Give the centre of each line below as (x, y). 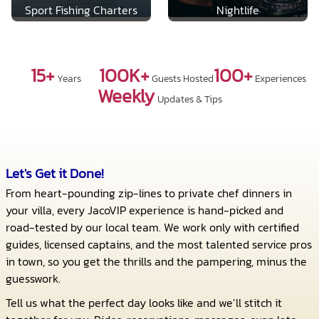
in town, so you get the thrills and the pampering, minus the (156, 261)
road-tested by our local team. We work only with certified (152, 227)
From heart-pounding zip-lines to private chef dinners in (149, 193)
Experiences (280, 78)
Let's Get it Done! (55, 173)
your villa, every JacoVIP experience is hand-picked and (145, 210)
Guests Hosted (182, 78)
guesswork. (33, 278)
